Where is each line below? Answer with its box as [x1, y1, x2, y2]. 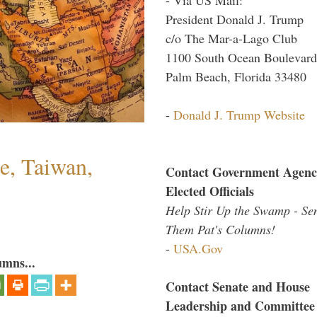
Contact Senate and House [166, 277, 310, 296]
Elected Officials [166, 181, 254, 200]
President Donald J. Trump [166, 10, 304, 28]
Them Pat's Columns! [166, 220, 275, 238]
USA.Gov [173, 239, 223, 257]
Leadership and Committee [166, 296, 315, 315]
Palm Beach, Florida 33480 [166, 67, 306, 85]
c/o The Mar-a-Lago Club [166, 29, 297, 47]
